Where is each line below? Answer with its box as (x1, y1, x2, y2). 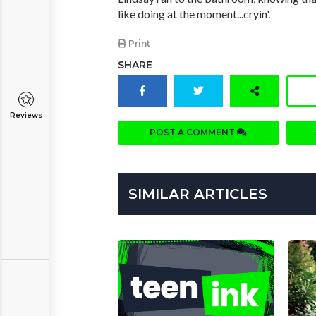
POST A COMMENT (150, 127, 238, 138)
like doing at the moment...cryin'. (118, 7, 270, 20)
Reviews (9, 111, 42, 120)
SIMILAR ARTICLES (128, 186, 267, 203)
